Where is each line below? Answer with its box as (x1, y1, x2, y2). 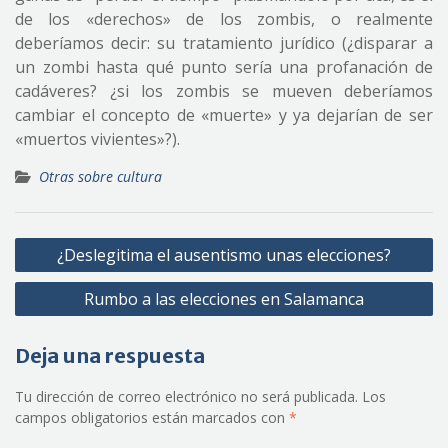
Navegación (14, 229, 129, 254)
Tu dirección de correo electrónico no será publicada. (15, 387, 358, 406)
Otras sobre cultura (39, 167, 162, 186)
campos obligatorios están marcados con (15, 408, 289, 427)
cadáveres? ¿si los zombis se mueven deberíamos (15, 80, 433, 102)
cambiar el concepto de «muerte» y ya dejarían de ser (15, 104, 433, 126)
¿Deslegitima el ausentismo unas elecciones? (57, 244, 391, 266)
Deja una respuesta (15, 343, 205, 368)
